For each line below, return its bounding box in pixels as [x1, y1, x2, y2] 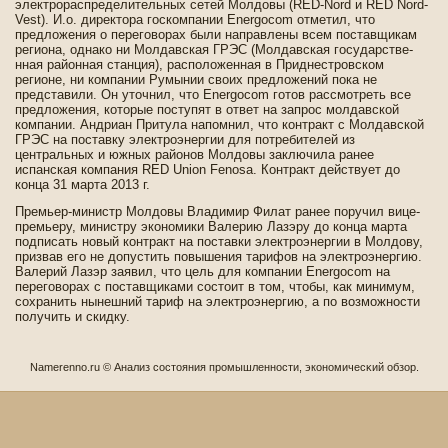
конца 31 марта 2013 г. [15, 177, 150, 192]
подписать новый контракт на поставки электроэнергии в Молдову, [15, 234, 423, 249]
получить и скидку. [15, 309, 130, 324]
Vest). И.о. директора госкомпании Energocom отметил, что [15, 12, 375, 27]
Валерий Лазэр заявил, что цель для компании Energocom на [15, 264, 390, 279]
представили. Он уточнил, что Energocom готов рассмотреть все [15, 87, 411, 102]
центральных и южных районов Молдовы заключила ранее [15, 147, 374, 162]
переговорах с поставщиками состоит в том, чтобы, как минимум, [15, 279, 415, 294]
